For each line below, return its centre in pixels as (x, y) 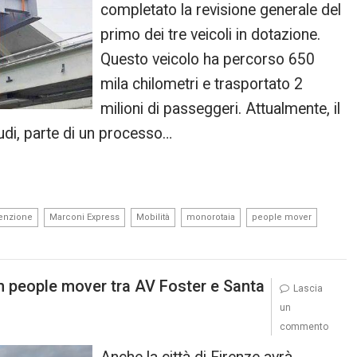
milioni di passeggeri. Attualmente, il (221, 109)
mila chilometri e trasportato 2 (202, 84)
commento (304, 326)
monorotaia (211, 217)
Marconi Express (84, 217)
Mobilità (153, 217)
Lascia (308, 288)
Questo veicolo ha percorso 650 (208, 59)
